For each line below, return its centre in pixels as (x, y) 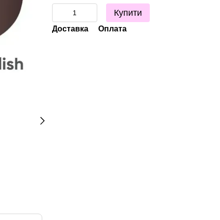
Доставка (70, 29)
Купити (128, 13)
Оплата (112, 29)
